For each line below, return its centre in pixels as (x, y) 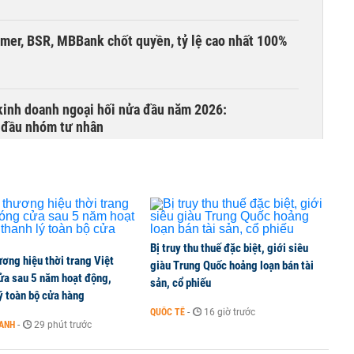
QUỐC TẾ (168, 312)
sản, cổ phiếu (181, 283)
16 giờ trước (230, 312)
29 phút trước (63, 325)
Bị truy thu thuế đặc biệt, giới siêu (229, 248)
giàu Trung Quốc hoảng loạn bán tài (232, 265)
